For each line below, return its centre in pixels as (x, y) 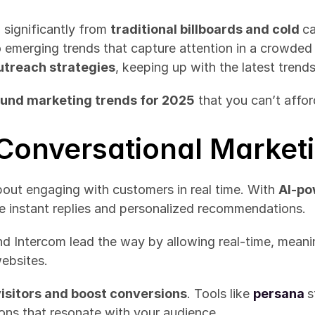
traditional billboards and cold (206, 29)
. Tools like (220, 294)
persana (279, 294)
